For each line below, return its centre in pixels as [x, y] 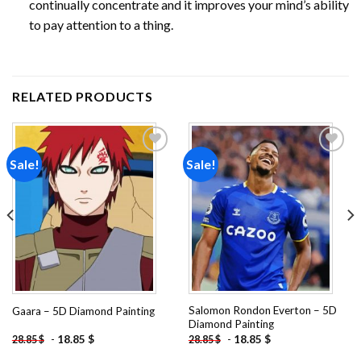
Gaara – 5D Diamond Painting [83, 311]
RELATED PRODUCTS [83, 96]
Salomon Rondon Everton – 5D [262, 311]
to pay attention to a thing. [101, 24]
